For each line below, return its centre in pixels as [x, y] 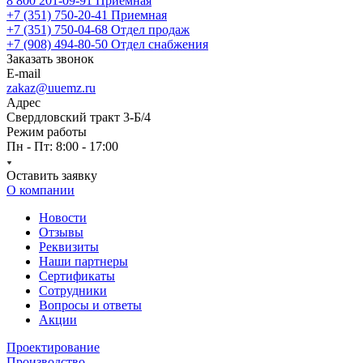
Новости [63, 218]
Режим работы [47, 132]
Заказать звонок [50, 59]
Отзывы [61, 232]
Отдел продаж [150, 30]
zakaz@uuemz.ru [51, 88]
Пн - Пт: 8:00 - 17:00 [62, 146]
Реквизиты [69, 247]
